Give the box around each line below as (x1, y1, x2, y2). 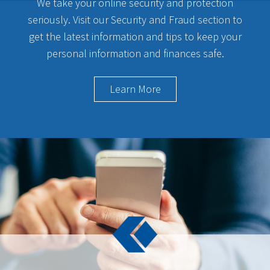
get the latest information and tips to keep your (28, 30, 242, 43)
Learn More (109, 82, 161, 96)
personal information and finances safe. (46, 46, 224, 60)
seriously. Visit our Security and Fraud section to (28, 13, 242, 27)
